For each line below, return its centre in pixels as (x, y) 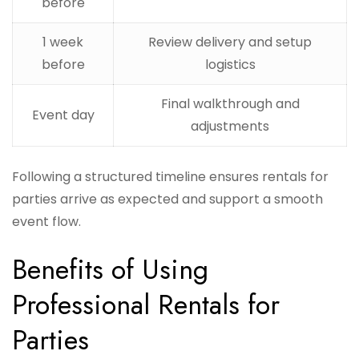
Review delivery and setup (230, 42)
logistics (230, 65)
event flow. (46, 222)
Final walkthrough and (230, 104)
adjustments (230, 127)
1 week (63, 42)
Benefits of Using (110, 270)
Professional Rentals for (146, 305)
